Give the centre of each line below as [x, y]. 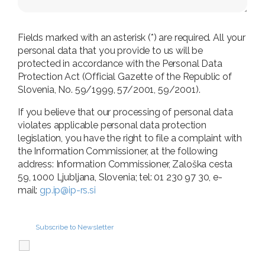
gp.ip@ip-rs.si [68, 190]
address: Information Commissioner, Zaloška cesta [125, 164]
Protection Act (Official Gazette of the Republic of [125, 77]
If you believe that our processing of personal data [125, 112]
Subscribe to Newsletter [75, 227]
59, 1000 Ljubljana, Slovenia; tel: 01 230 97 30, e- [120, 177]
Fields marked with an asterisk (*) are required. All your [132, 38]
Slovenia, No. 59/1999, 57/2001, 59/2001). [109, 90]
